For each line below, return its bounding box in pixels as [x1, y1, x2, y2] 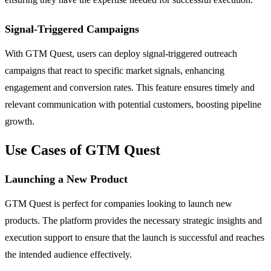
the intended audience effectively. [5, 249, 132, 260]
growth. [5, 116, 34, 126]
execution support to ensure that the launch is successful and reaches [5, 232, 264, 243]
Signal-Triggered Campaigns [5, 22, 139, 35]
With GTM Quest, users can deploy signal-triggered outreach [5, 48, 237, 59]
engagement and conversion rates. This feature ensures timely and [5, 82, 255, 93]
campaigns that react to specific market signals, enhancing [5, 65, 224, 76]
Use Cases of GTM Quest [5, 142, 160, 158]
